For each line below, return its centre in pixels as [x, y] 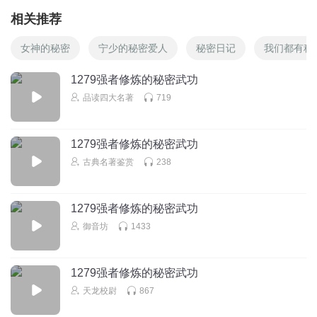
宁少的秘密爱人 [133, 48]
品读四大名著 [108, 97]
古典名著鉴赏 [108, 162]
